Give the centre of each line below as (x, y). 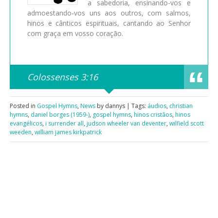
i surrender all (64, 123)
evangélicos (26, 123)
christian (181, 106)
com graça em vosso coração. (75, 34)
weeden (21, 132)
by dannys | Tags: (121, 106)
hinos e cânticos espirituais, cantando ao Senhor (109, 23)
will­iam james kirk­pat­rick (68, 132)
